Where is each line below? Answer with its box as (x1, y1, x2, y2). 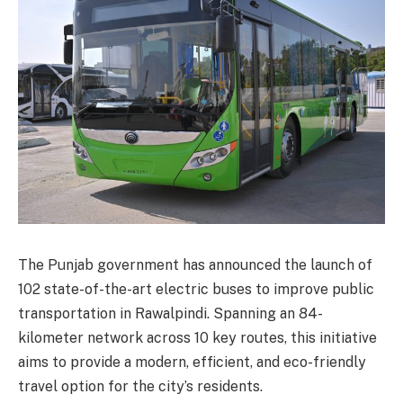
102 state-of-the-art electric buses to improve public (18, 280, 374, 298)
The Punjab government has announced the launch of (18, 255, 372, 273)
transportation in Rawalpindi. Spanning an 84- (18, 304, 323, 322)
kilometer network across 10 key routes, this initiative (18, 328, 377, 346)
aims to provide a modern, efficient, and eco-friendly (18, 353, 366, 371)
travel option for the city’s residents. (18, 377, 263, 395)
